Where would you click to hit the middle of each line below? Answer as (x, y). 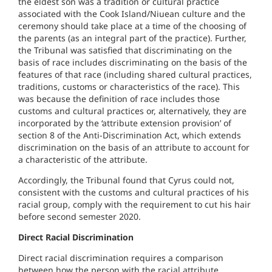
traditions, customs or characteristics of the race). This (129, 87)
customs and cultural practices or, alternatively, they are (132, 111)
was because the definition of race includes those (119, 99)
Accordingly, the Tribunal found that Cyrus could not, (126, 180)
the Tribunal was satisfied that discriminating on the (125, 50)
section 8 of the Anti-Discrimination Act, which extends (130, 135)
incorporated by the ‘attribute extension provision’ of (125, 123)
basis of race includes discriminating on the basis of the (133, 63)
